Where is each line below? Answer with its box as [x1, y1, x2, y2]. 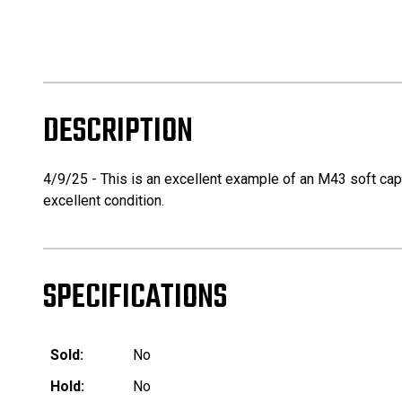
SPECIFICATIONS [43, 273, 227, 325]
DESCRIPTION [43, 107, 193, 159]
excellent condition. [43, 192, 164, 210]
